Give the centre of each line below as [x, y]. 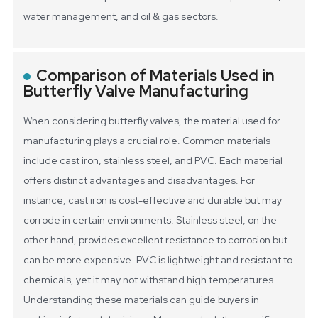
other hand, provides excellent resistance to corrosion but [156, 240]
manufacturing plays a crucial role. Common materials [147, 141]
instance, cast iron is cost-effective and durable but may [153, 201]
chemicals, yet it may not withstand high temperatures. [150, 280]
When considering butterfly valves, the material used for [152, 121]
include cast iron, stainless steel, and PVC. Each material [153, 161]
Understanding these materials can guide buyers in [142, 300]
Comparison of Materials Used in [156, 76]
